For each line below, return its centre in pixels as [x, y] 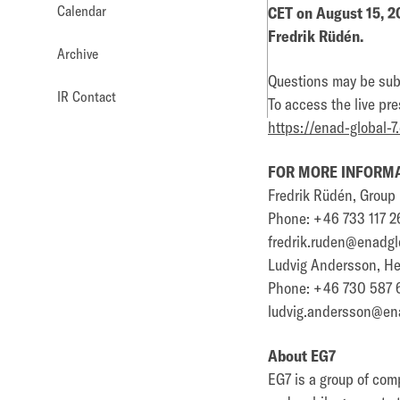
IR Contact [87, 96]
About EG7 [302, 356]
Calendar [82, 11]
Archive [78, 54]
